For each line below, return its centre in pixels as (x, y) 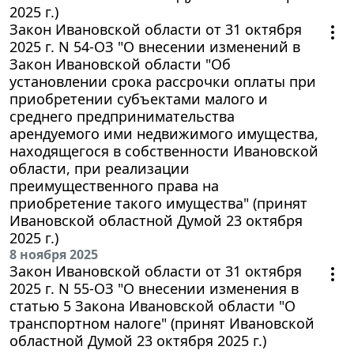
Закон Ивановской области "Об (120, 64)
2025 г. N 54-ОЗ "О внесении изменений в (155, 47)
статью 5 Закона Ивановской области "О (153, 306)
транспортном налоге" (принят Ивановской (162, 324)
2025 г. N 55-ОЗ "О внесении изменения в (154, 289)
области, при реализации (100, 169)
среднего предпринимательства (122, 117)
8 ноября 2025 (54, 255)
